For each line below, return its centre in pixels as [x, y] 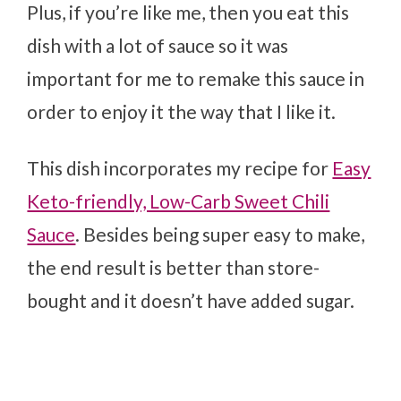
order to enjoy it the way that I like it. [182, 111]
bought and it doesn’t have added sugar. [191, 300]
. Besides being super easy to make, [220, 234]
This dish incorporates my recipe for [180, 167]
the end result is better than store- [174, 267]
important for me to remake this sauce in [196, 78]
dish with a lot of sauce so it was [158, 45]
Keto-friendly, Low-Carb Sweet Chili [179, 200]
